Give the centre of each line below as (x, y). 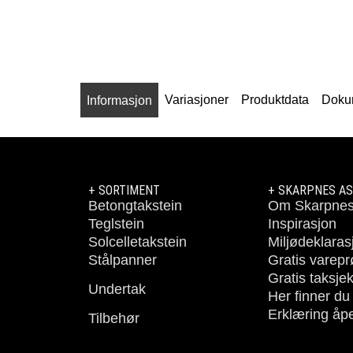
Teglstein (116, 224)
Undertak (117, 289)
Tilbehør (114, 318)
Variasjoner (197, 100)
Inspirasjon (302, 224)
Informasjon (119, 100)
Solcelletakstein (137, 242)
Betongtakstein (135, 206)
